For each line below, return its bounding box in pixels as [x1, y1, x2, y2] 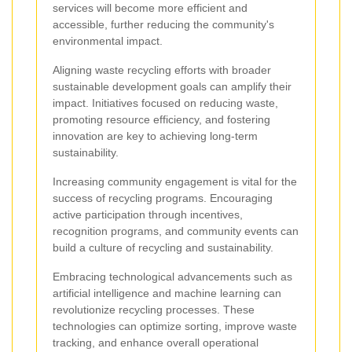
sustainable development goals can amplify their [53, 79, 291, 93]
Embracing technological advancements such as [53, 269, 292, 283]
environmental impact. [53, 34, 163, 47]
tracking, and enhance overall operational [53, 335, 258, 349]
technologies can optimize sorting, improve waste [53, 319, 297, 332]
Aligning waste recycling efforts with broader [53, 63, 271, 76]
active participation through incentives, [53, 207, 243, 221]
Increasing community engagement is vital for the [53, 174, 297, 188]
